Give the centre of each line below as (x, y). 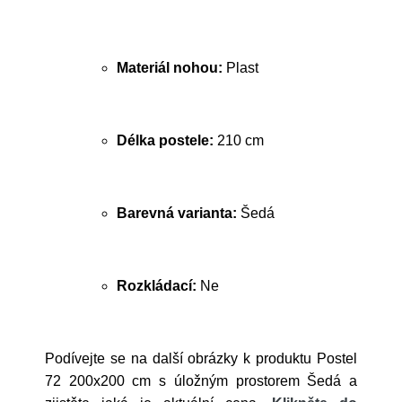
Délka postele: (165, 140)
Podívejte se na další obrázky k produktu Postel (201, 358)
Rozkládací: (157, 286)
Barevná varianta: (177, 213)
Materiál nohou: (170, 68)
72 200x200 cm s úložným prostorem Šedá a (201, 381)
